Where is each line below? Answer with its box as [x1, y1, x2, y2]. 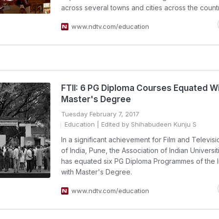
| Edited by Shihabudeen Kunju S [95, 120, 197, 128]
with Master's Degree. [61, 168, 132, 176]
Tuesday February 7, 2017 [61, 110, 139, 118]
